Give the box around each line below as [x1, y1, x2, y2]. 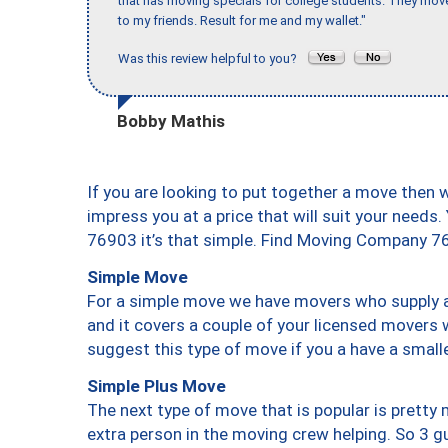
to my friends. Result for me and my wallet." [118, 13, 366, 29]
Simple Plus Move [87, 375, 226, 396]
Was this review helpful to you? [118, 51, 306, 67]
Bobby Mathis [117, 110, 225, 131]
